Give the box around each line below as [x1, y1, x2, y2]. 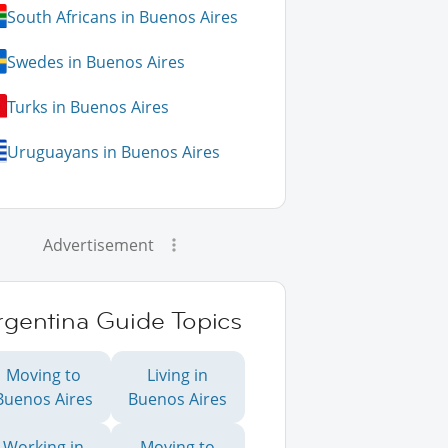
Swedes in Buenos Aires [7, 50, 186, 73]
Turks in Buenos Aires [7, 95, 170, 118]
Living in [147, 364, 209, 386]
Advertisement [43, 234, 155, 256]
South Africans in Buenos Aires [7, 5, 239, 28]
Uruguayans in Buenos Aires [7, 140, 221, 163]
